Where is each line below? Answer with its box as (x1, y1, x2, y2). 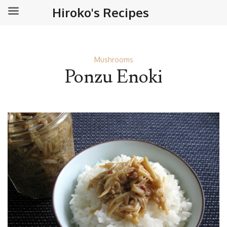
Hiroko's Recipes (52, 5, 149, 20)
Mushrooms (94, 55, 133, 64)
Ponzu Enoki (64, 65, 163, 89)
